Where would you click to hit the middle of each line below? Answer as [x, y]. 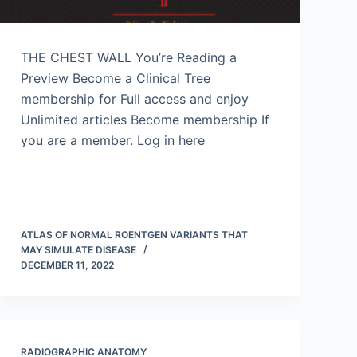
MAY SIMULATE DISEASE [78, 250]
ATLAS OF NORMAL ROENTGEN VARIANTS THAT [134, 235]
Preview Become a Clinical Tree [116, 78]
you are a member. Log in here [113, 140]
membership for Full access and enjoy [135, 99]
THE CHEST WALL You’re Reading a [129, 57]
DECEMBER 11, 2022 [67, 265]
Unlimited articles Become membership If [145, 120]
